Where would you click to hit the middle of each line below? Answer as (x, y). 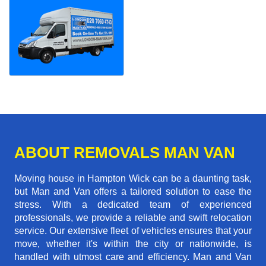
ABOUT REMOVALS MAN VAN (125, 153)
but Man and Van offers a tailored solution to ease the (133, 192)
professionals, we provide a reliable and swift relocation (133, 218)
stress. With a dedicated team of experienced (133, 205)
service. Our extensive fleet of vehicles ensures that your (133, 231)
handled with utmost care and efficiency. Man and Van (133, 257)
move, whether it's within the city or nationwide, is (133, 244)
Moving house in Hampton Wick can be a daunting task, (133, 179)
